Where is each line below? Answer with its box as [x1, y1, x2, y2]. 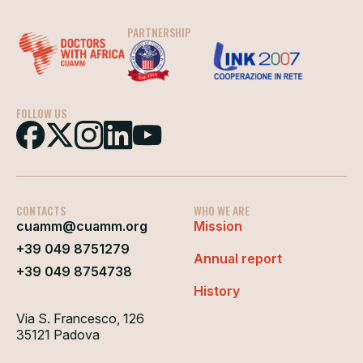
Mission [194, 217, 242, 234]
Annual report [194, 250, 282, 267]
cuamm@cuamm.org [16, 217, 147, 234]
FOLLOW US [16, 104, 66, 122]
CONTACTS [16, 201, 66, 219]
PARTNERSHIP [126, 23, 191, 41]
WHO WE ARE [194, 201, 250, 219]
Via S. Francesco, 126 [16, 310, 144, 327]
